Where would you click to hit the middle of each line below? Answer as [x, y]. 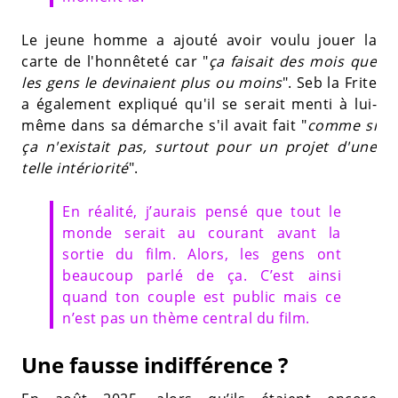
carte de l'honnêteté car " [115, 61]
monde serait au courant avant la [202, 232]
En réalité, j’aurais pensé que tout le [202, 211]
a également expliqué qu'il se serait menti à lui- [199, 103]
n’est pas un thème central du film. [186, 318]
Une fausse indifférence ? [155, 364]
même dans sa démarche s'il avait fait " [164, 125]
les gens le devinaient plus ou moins [152, 82]
